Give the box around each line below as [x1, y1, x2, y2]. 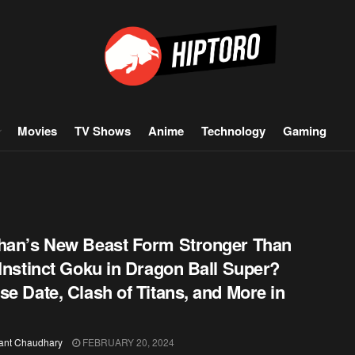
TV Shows [74, 122, 131, 139]
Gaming [283, 122, 326, 139]
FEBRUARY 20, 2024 [80, 335, 174, 349]
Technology [201, 122, 265, 139]
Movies [17, 122, 57, 139]
